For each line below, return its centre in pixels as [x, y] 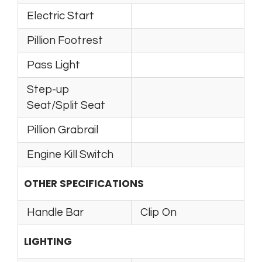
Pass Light [54, 65]
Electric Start [61, 15]
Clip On [158, 212]
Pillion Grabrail [63, 130]
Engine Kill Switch [70, 154]
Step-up [48, 89]
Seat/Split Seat [66, 105]
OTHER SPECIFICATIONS [84, 183]
